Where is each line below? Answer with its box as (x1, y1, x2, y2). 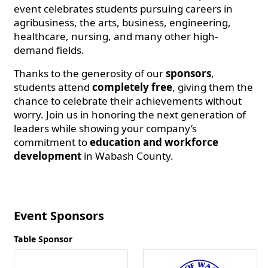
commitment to (14, 135, 90, 149)
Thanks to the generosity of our (14, 66, 166, 80)
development (14, 149, 81, 163)
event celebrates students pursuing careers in (14, 2, 233, 16)
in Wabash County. (81, 149, 173, 163)
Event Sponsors (14, 208, 104, 224)
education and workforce (90, 135, 218, 149)
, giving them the (172, 80, 253, 94)
